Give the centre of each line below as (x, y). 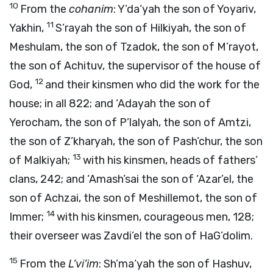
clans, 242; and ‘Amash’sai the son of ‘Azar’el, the (131, 179)
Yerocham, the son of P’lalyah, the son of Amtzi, (130, 122)
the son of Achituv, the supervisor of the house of (135, 66)
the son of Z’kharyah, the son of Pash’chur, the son (136, 141)
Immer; (28, 217)
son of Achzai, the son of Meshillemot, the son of (133, 198)
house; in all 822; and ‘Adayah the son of (110, 104)
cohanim (91, 9)
